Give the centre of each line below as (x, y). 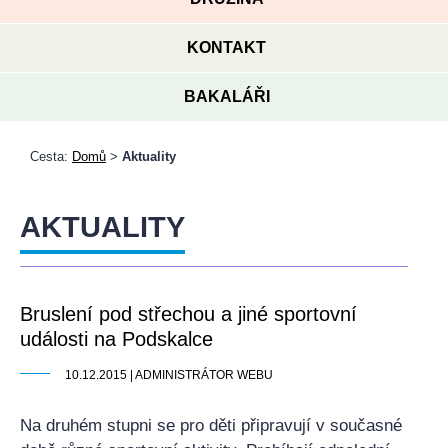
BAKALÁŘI (226, 96)
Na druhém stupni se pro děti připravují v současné (211, 425)
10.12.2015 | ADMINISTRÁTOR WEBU (169, 375)
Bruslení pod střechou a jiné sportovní (188, 314)
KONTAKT (226, 47)
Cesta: (51, 156)
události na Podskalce (116, 339)
